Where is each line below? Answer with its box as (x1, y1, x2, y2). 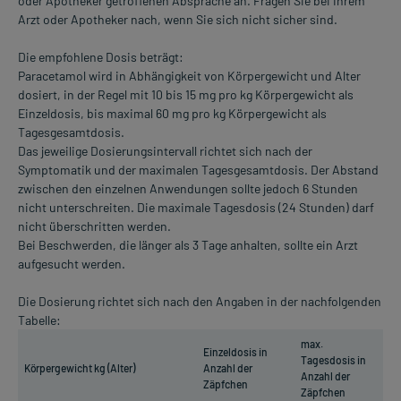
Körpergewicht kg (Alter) (24, 362, 135, 375)
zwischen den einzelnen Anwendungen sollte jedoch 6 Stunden (18, 181, 358, 197)
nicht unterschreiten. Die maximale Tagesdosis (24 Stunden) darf (18, 200, 374, 216)
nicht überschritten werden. (18, 218, 171, 235)
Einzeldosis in (203, 346, 268, 359)
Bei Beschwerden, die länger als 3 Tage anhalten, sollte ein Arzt (18, 237, 358, 253)
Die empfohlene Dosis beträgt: (18, 49, 183, 65)
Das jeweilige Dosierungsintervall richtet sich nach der (18, 143, 312, 159)
